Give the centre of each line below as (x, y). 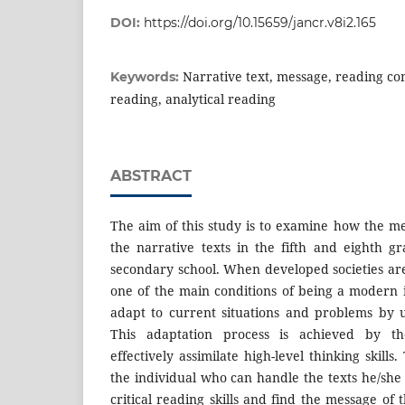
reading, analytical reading (193, 99)
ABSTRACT (151, 175)
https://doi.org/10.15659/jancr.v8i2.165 (260, 22)
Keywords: (146, 76)
